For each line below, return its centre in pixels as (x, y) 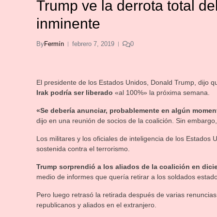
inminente (68, 23)
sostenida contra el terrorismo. (83, 149)
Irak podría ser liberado (75, 93)
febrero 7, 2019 (93, 44)
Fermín (54, 44)
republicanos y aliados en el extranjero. (96, 205)
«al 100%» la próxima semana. (161, 93)
